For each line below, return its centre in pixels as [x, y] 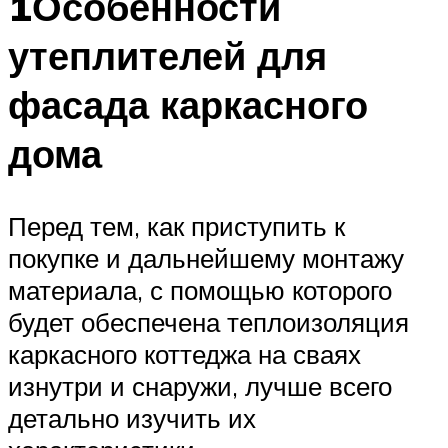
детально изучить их [132, 417]
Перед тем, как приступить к [176, 225]
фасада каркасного [188, 104]
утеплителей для [167, 55]
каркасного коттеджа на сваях [184, 353]
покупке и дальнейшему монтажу [206, 257]
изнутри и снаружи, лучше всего [200, 385]
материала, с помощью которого [200, 289]
